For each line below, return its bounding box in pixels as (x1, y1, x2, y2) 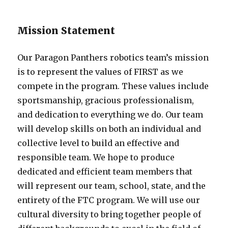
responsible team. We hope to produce (17, 152, 175, 162)
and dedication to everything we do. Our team (17, 109, 204, 120)
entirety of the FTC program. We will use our (17, 194, 201, 205)
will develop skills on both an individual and (17, 123, 202, 134)
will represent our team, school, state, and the (17, 180, 206, 191)
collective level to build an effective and (17, 137, 180, 148)
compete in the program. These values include (17, 80, 209, 91)
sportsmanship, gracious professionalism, (17, 95, 194, 105)
